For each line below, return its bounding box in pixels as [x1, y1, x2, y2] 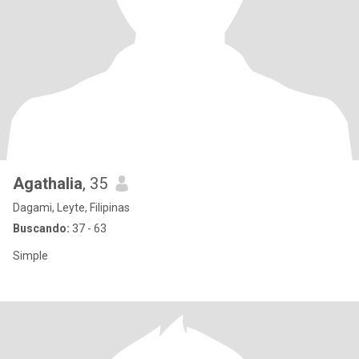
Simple [13, 249, 48, 262]
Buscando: [13, 222, 70, 235]
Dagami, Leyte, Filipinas [13, 201, 130, 214]
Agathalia [13, 174, 83, 193]
